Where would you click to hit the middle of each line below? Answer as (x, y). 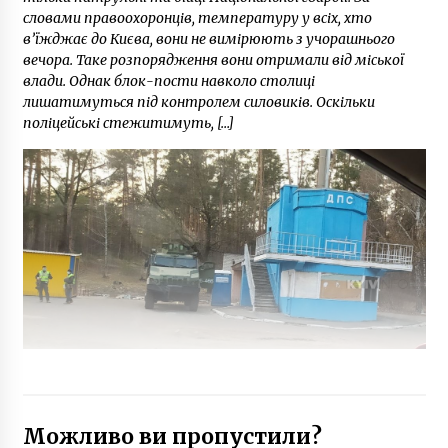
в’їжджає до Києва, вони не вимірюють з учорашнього (208, 38)
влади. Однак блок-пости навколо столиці (168, 80)
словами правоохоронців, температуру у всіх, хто (197, 17)
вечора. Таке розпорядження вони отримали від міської (213, 59)
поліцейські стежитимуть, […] (128, 122)
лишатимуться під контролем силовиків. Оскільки (198, 101)
